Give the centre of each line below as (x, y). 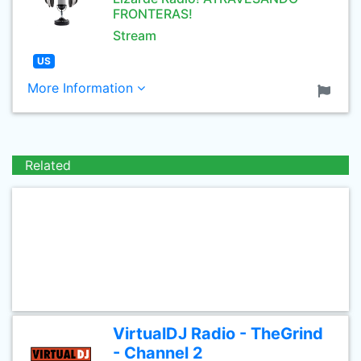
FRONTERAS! (153, 14)
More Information (82, 88)
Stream (135, 35)
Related (48, 165)
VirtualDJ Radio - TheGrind (218, 334)
